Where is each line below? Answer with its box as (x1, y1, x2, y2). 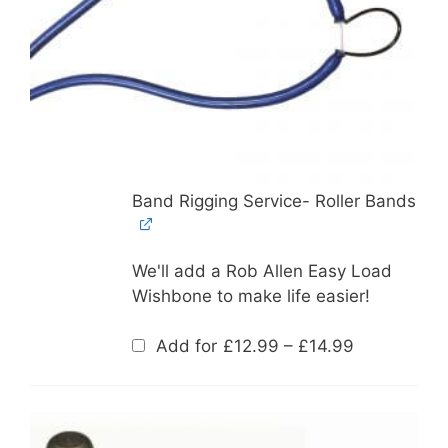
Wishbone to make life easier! (131, 285, 370, 306)
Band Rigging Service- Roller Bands (131, 190, 416, 211)
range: (353, 348, 405, 369)
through (353, 382, 416, 403)
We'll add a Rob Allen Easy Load (131, 260, 392, 281)
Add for (150, 336, 222, 357)
